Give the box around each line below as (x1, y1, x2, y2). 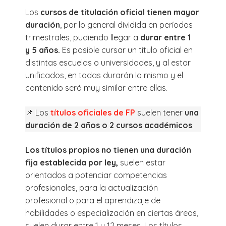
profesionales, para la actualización (25, 182, 158, 193)
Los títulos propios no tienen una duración (25, 144, 191, 155)
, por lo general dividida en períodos (60, 19, 193, 30)
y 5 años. (25, 44, 60, 55)
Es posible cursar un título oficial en (60, 44, 193, 55)
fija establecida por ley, (25, 157, 120, 167)
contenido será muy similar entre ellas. (25, 82, 167, 93)
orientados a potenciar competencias (25, 169, 167, 180)
